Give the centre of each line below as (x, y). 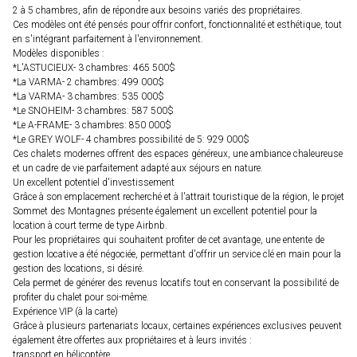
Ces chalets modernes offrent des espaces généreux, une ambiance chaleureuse (178, 154)
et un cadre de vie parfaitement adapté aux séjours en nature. (138, 169)
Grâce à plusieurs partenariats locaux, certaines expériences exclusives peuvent (177, 326)
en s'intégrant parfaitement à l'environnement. (108, 39)
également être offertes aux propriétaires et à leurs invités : (132, 341)
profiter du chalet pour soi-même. (81, 298)
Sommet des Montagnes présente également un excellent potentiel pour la (165, 212)
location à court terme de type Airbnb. (90, 226)
